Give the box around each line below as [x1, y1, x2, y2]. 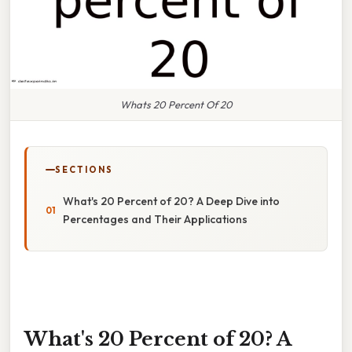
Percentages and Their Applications [63, 211, 247, 226]
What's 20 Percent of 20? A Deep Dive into [63, 193, 280, 208]
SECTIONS [55, 163, 113, 175]
